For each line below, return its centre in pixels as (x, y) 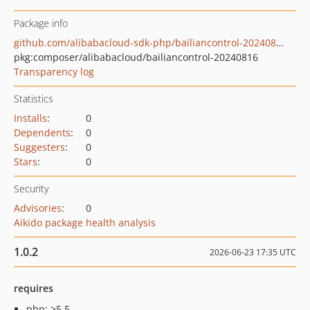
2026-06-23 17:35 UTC (253, 252)
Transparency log (54, 72)
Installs (30, 118)
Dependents (42, 133)
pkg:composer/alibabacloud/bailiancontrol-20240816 (136, 57)
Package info (41, 23)
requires (34, 288)
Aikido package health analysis (85, 222)
